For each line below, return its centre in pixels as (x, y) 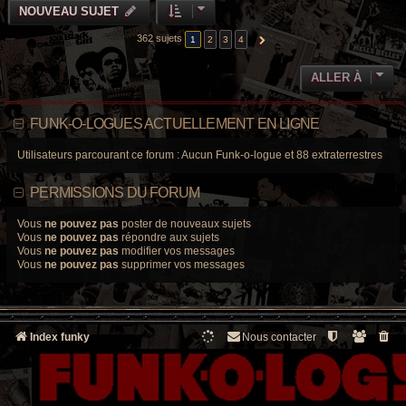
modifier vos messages (177, 251)
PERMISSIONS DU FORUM (115, 192)
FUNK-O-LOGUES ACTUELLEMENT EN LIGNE (175, 123)
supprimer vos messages (182, 264)
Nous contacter (279, 337)
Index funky (60, 337)
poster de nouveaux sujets (185, 223)
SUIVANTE (280, 40)
